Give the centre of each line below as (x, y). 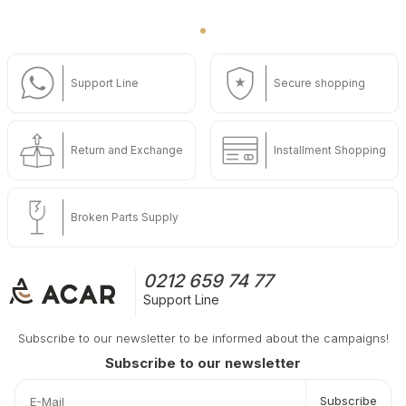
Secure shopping (319, 82)
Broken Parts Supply (125, 217)
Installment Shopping (330, 150)
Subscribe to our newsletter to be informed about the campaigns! (203, 338)
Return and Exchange (127, 150)
